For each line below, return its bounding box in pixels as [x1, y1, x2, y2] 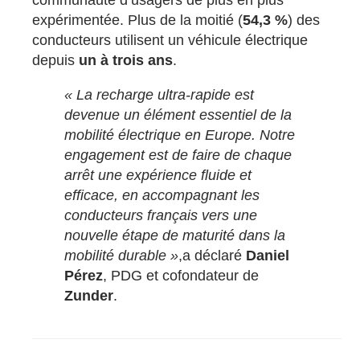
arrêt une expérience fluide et [64, 166, 252, 183]
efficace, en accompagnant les [64, 186, 260, 203]
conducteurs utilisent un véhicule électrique [32, 31, 309, 48]
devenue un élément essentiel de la [64, 106, 292, 123]
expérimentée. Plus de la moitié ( [32, 11, 243, 28]
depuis [32, 51, 80, 68]
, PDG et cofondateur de [103, 267, 260, 284]
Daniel [246, 247, 290, 264]
